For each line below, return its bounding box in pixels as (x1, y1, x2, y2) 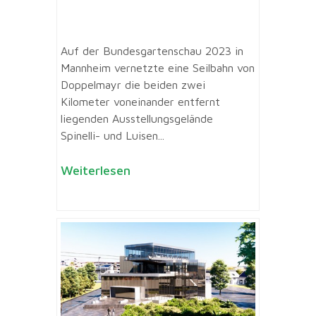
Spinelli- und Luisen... (61, 129, 164, 142)
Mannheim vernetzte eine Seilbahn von (61, 61, 255, 75)
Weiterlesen (61, 163, 130, 178)
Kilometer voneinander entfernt (61, 95, 220, 109)
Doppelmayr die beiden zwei (61, 78, 205, 92)
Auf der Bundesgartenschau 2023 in (61, 44, 243, 58)
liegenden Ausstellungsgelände (61, 112, 213, 126)
